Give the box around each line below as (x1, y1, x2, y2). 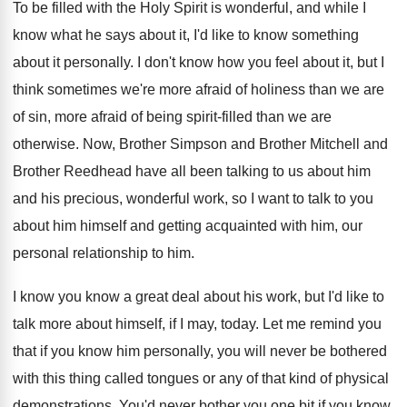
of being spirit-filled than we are (131, 109, 332, 124)
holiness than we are (251, 82, 384, 97)
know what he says (13, 27, 135, 43)
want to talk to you (258, 191, 373, 206)
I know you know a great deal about (13, 289, 240, 304)
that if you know (13, 343, 113, 359)
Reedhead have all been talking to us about (64, 164, 343, 179)
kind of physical (289, 371, 389, 386)
